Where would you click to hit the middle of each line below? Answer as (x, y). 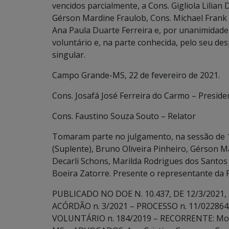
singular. (69, 55)
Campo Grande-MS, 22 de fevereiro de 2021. (136, 75)
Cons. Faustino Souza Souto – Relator (124, 116)
